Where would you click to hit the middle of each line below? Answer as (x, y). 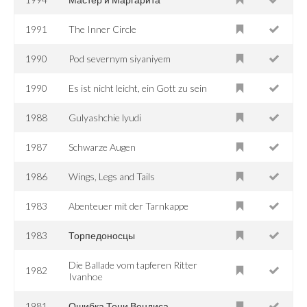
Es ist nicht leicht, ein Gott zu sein (138, 88)
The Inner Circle (103, 29)
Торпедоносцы (102, 235)
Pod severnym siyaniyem (120, 58)
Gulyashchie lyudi (105, 117)
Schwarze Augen (102, 147)
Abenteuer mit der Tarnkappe (129, 206)
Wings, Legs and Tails (112, 176)
